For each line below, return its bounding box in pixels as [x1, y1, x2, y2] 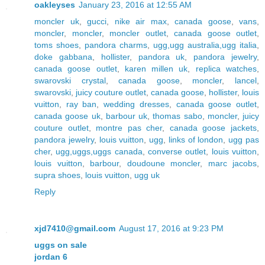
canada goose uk [34, 111, 101, 121]
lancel [235, 75, 257, 85]
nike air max [114, 16, 167, 26]
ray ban [66, 99, 97, 109]
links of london [168, 134, 224, 144]
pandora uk [138, 51, 185, 62]
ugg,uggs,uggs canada [56, 146, 143, 156]
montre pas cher [96, 122, 163, 132]
